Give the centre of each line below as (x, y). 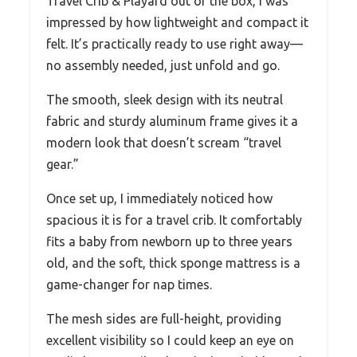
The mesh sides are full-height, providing (164, 318)
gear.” (63, 164)
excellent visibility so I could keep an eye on (170, 340)
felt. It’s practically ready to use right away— (175, 43)
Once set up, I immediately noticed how (159, 198)
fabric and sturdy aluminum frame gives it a (172, 121)
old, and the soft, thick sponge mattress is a (173, 263)
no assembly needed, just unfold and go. (163, 65)
